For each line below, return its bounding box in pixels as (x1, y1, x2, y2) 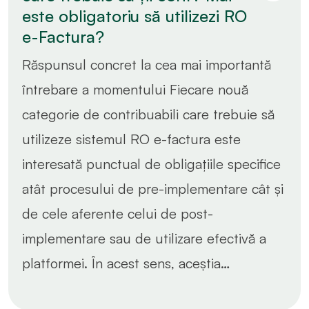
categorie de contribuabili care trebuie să (22, 105, 275, 123)
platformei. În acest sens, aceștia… (22, 254, 230, 272)
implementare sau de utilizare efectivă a (22, 229, 266, 247)
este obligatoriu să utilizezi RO (22, 5, 247, 26)
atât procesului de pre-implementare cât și (22, 179, 283, 197)
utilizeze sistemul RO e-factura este (22, 130, 241, 148)
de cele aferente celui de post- (22, 204, 213, 222)
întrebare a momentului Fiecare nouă (22, 80, 248, 98)
